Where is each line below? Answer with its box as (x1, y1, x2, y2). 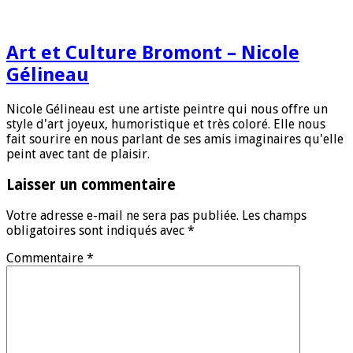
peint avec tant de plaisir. (6, 147, 150, 162)
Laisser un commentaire (6, 176, 176, 193)
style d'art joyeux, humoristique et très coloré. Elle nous (6, 117, 325, 132)
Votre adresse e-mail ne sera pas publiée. (6, 207, 239, 223)
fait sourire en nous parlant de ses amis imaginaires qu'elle (6, 132, 344, 147)
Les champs (242, 207, 307, 223)
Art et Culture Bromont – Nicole (6, 42, 299, 65)
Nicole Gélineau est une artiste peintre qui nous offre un (6, 102, 328, 117)
